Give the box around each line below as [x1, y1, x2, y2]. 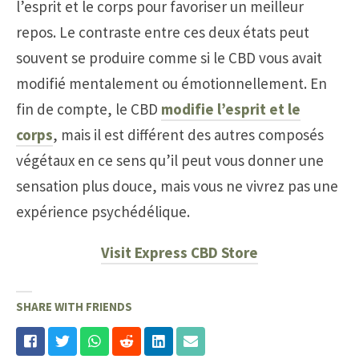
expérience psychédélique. [16, 202, 190, 222]
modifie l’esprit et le [161, 99, 301, 119]
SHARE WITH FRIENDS [16, 298, 132, 314]
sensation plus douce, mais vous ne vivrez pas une [16, 176, 338, 196]
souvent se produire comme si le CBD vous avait [16, 48, 322, 68]
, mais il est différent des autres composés [53, 125, 324, 145]
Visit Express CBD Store [101, 243, 258, 263]
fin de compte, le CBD [16, 99, 161, 119]
